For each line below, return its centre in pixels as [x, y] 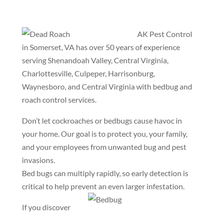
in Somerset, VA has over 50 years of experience [101, 47]
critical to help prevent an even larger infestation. [103, 186]
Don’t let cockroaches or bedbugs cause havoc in [102, 121]
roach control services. [59, 100]
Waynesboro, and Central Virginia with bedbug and [107, 87]
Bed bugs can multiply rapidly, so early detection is [105, 173]
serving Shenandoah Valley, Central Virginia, [95, 60]
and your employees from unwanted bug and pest [104, 147]
